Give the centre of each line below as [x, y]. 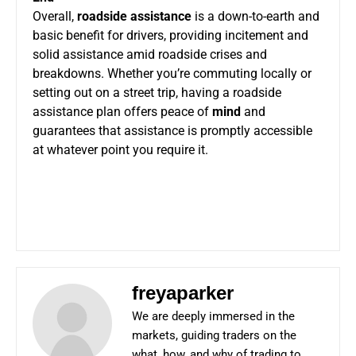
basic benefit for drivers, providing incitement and [170, 35]
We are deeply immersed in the [213, 316]
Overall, [55, 16]
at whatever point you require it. [120, 149]
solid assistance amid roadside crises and [150, 54]
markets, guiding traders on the [214, 335]
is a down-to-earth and [255, 16]
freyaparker [183, 292]
